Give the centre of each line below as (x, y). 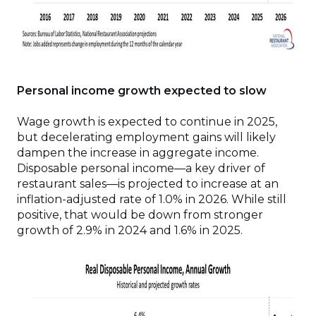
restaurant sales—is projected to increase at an (148, 184)
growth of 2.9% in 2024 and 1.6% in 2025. (130, 230)
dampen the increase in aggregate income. (138, 153)
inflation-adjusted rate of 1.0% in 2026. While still (152, 199)
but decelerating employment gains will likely (146, 137)
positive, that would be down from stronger (140, 215)
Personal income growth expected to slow (142, 91)
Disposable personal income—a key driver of (141, 168)
